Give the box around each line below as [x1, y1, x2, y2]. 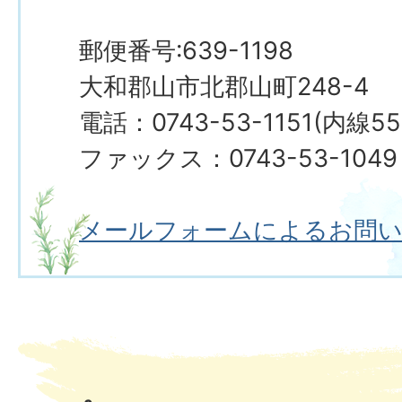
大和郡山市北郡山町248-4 [79, 72, 369, 101]
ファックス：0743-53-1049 [79, 144, 398, 173]
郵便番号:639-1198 [79, 36, 293, 66]
